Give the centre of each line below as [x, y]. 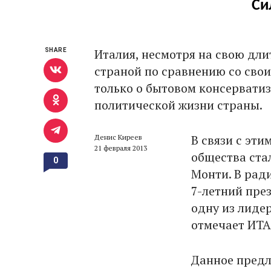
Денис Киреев [118, 137]
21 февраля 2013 [121, 148]
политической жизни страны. [178, 105]
